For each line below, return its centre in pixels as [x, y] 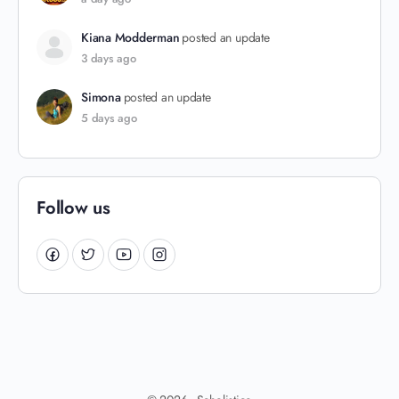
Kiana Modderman [130, 37]
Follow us [73, 208]
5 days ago [109, 118]
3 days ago [109, 58]
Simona [101, 97]
